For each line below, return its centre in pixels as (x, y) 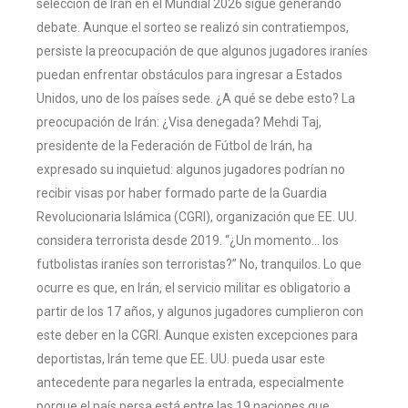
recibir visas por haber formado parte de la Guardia (182, 193)
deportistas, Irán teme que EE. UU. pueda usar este (181, 358)
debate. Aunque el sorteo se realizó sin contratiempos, (193, 27)
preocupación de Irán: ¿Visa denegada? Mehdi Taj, (179, 122)
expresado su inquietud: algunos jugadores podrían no (191, 169)
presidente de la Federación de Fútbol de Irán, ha (174, 145)
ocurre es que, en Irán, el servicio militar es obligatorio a (194, 287)
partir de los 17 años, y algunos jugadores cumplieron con (200, 311)
